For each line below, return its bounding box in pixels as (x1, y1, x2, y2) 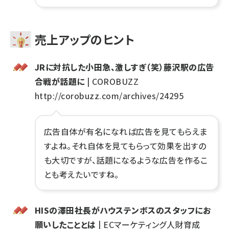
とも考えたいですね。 (44, 168, 119, 180)
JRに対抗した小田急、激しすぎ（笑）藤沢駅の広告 (35, 60, 214, 73)
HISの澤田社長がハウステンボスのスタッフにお (35, 203, 211, 216)
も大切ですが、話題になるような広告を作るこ (44, 153, 208, 166)
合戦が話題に (35, 75, 85, 87)
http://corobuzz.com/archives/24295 (35, 89, 184, 102)
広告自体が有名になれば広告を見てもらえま (44, 125, 208, 138)
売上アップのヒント (35, 30, 134, 48)
